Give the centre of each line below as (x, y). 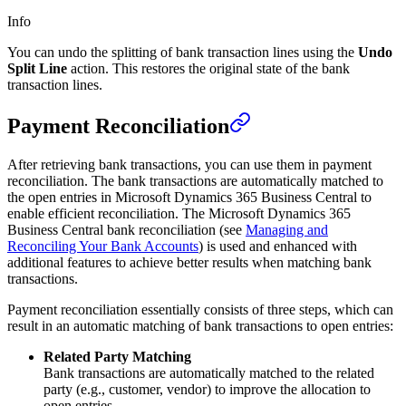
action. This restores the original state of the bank (208, 68)
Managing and (287, 229)
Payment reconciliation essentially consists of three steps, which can (200, 309)
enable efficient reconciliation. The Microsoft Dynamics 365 (179, 213)
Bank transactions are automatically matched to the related (209, 372)
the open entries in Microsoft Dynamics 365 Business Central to (189, 197)
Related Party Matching (117, 356)
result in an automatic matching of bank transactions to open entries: (200, 325)
